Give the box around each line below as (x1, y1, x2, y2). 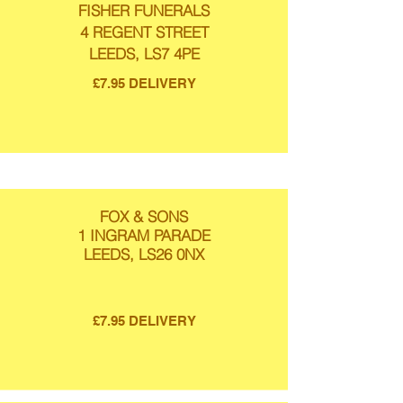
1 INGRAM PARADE (77, 226, 210, 245)
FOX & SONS (100, 207, 188, 226)
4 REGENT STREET (79, 22, 209, 41)
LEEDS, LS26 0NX (84, 245, 204, 264)
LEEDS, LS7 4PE (88, 44, 200, 63)
